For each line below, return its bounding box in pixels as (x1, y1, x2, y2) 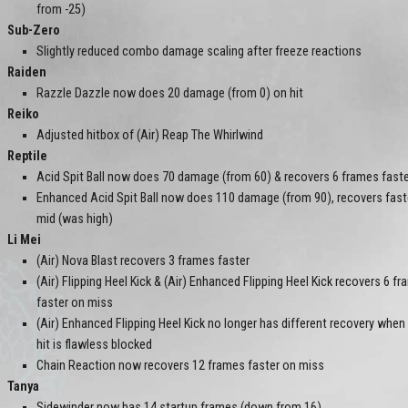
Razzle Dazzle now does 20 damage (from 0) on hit (36, 86, 303, 102)
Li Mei (7, 232, 41, 249)
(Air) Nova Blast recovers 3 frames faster (36, 253, 250, 270)
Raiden (7, 65, 46, 81)
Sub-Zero (7, 23, 60, 39)
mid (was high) (36, 211, 113, 228)
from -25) (36, 2, 86, 18)
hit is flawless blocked (36, 337, 152, 353)
